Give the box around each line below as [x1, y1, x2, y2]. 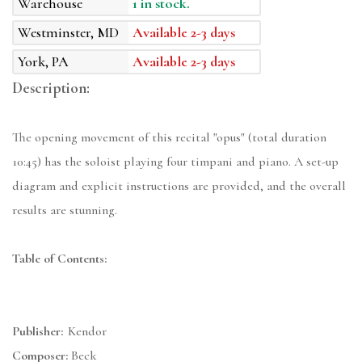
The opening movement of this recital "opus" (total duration [12, 129, 326, 146]
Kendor [68, 323, 107, 340]
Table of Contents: [12, 250, 107, 267]
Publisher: [12, 323, 63, 340]
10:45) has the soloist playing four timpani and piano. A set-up [12, 154, 339, 170]
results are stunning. [12, 202, 117, 219]
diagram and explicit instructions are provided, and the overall [12, 178, 346, 195]
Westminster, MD [18, 23, 119, 42]
